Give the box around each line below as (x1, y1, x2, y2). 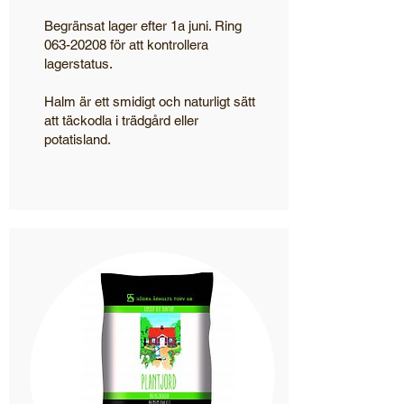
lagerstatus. (44, 56, 113, 71)
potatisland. (44, 132, 111, 147)
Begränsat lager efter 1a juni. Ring (44, 18, 242, 33)
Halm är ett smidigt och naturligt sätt (44, 94, 255, 109)
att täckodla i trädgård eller (44, 113, 198, 128)
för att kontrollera (106, 37, 208, 52)
